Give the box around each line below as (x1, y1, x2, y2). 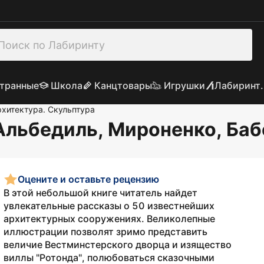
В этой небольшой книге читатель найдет (4, 187, 197, 199)
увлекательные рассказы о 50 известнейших (4, 200, 214, 212)
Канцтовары (94, 80, 152, 91)
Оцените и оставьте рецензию (18, 173, 159, 185)
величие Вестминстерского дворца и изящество (4, 239, 232, 250)
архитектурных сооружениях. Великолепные (4, 213, 215, 225)
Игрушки (163, 80, 205, 91)
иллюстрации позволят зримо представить (4, 226, 207, 237)
